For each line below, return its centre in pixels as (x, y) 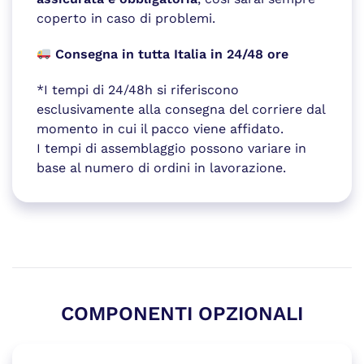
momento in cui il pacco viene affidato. (160, 128)
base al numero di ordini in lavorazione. (161, 167)
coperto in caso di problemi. (126, 18)
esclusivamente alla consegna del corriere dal (181, 109)
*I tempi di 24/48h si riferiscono (138, 89)
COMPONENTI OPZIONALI (182, 313)
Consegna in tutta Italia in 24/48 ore (172, 54)
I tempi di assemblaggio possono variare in (171, 148)
